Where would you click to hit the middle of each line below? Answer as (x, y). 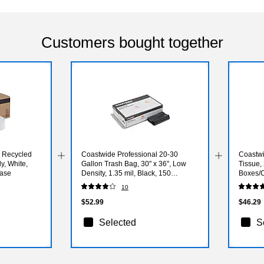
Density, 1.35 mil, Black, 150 (126, 173)
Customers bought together (132, 42)
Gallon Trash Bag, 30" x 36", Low (133, 164)
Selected (117, 222)
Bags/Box (96, 182)
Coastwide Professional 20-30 (129, 154)
